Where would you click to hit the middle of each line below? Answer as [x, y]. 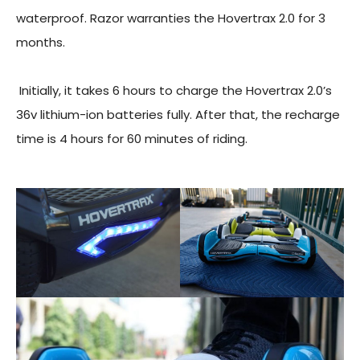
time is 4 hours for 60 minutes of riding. [133, 138]
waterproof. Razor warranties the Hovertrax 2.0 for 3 [171, 18]
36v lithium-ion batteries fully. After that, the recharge [178, 114]
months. [41, 42]
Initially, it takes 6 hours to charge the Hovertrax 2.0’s [174, 90]
